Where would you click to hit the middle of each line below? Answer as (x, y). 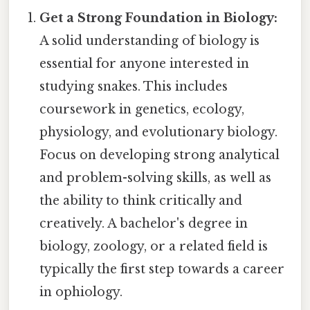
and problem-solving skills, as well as (156, 178)
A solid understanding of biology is (150, 41)
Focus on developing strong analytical (160, 155)
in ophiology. (81, 292)
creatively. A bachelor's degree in (144, 224)
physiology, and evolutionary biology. (159, 133)
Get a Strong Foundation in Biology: (159, 18)
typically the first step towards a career (162, 270)
